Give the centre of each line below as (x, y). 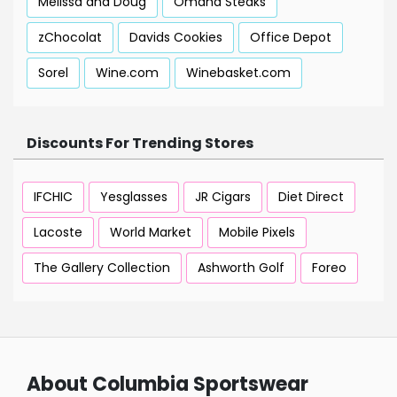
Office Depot (291, 38)
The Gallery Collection (102, 268)
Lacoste (58, 233)
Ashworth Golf (241, 268)
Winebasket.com (238, 73)
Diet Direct (311, 197)
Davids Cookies (176, 38)
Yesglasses (134, 197)
